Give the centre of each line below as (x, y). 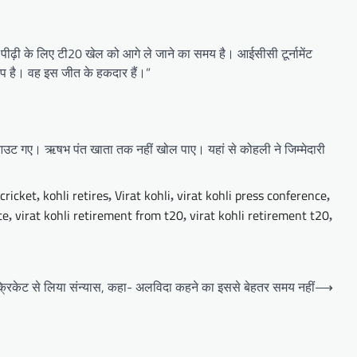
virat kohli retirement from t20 (99, 216)
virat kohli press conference (252, 196)
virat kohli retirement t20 (259, 216)
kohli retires (76, 196)
